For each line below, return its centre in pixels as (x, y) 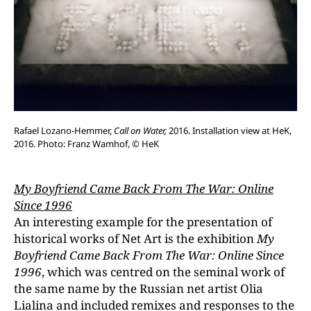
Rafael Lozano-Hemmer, (64, 130)
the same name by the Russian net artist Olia (138, 288)
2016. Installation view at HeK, (229, 130)
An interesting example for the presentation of (143, 221)
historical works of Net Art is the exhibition (135, 238)
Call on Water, (140, 130)
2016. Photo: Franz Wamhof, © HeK (86, 143)
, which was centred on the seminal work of (163, 271)
